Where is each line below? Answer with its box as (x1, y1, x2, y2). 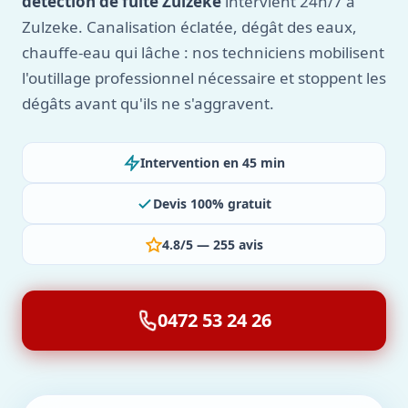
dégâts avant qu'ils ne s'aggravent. (22, 93, 274, 114)
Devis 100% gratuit (153, 195, 271, 212)
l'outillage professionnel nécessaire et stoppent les (22, 67, 386, 88)
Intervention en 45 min (139, 154, 285, 171)
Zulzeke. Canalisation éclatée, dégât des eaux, (22, 16, 357, 37)
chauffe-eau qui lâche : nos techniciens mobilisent (22, 42, 384, 63)
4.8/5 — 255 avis (161, 236, 263, 253)
